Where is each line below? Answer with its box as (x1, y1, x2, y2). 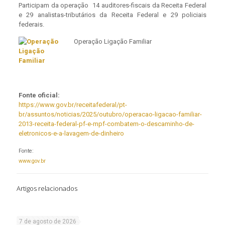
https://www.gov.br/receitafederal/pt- (18, 101, 127, 109)
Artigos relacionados (17, 184, 77, 193)
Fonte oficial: (18, 91, 60, 99)
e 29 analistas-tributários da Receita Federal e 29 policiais (18, 11, 207, 19)
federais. (18, 21, 44, 29)
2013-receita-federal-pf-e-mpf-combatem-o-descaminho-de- (18, 120, 194, 128)
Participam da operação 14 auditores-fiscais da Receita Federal (18, 2, 207, 10)
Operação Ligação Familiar (73, 38, 152, 46)
